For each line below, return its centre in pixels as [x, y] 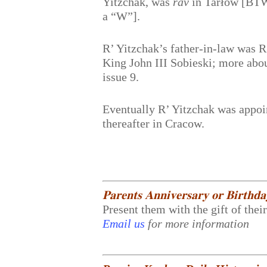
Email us [124, 223]
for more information [199, 223]
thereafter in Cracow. [154, 123]
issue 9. [121, 77]
